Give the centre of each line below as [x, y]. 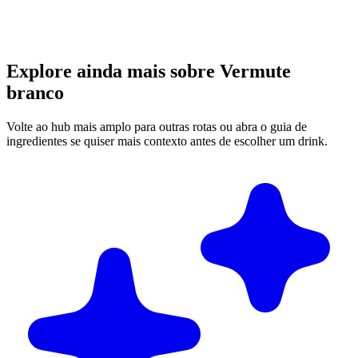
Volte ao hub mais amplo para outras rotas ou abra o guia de [157, 126]
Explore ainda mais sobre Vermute [149, 71]
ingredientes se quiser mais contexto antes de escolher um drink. [167, 141]
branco [35, 92]
